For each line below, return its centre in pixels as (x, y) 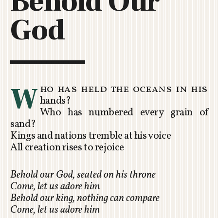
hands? (55, 101)
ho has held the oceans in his (124, 89)
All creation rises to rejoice (67, 147)
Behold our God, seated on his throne (83, 175)
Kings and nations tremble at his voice (91, 136)
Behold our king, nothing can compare (85, 198)
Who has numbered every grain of (124, 112)
